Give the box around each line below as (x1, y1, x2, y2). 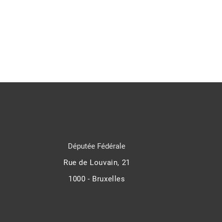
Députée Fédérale (68, 142, 126, 151)
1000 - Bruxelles (68, 174, 125, 184)
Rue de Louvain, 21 (63, 158, 130, 167)
